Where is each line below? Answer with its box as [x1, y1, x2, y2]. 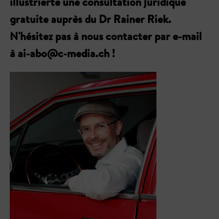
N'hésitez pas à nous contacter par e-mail [10, 29, 202, 44]
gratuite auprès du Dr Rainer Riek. [10, 12, 171, 26]
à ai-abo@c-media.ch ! [10, 46, 115, 61]
